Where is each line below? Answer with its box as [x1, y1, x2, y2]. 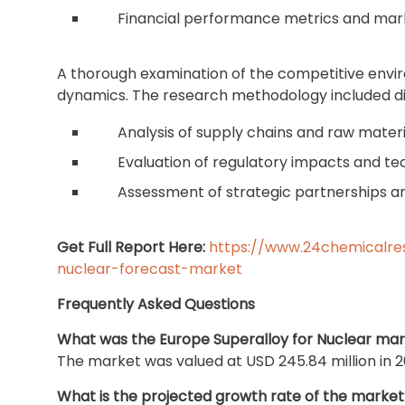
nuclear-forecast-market [57, 259, 242, 279]
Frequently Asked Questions [57, 294, 255, 315]
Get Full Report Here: [57, 237, 205, 258]
